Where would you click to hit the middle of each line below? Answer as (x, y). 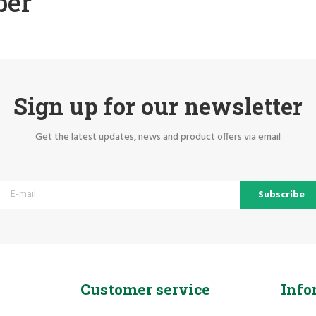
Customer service (145, 289)
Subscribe (281, 195)
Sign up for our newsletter (158, 106)
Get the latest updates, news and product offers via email (158, 137)
